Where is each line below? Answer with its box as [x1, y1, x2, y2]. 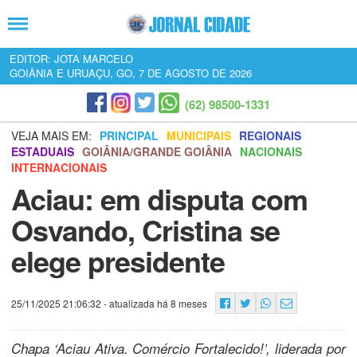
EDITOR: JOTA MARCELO [10, 51, 133, 66]
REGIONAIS [239, 127, 301, 143]
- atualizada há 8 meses [101, 296, 207, 310]
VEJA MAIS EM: [11, 127, 92, 143]
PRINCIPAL [100, 127, 159, 143]
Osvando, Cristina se [11, 209, 280, 250]
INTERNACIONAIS [11, 159, 107, 175]
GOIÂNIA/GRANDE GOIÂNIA [82, 143, 232, 159]
